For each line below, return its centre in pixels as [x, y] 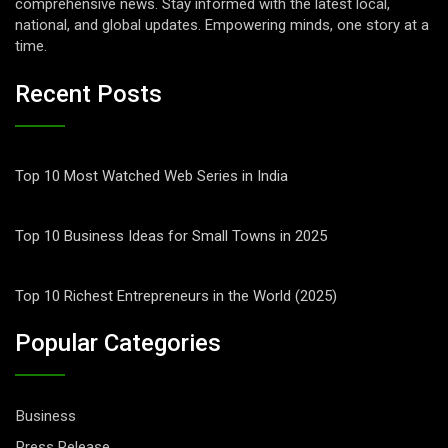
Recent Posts [88, 93]
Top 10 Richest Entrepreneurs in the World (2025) [176, 295]
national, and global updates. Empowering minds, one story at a [222, 25]
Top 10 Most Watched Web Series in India [151, 175]
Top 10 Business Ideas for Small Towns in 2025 [171, 235]
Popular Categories [118, 343]
